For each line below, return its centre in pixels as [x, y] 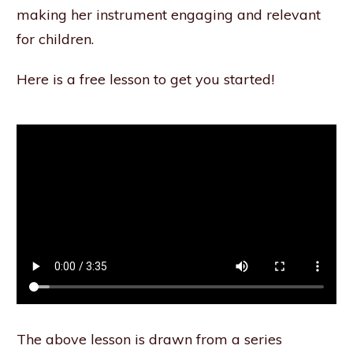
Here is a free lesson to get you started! [145, 79]
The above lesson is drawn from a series [149, 340]
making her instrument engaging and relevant [169, 15]
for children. [55, 39]
